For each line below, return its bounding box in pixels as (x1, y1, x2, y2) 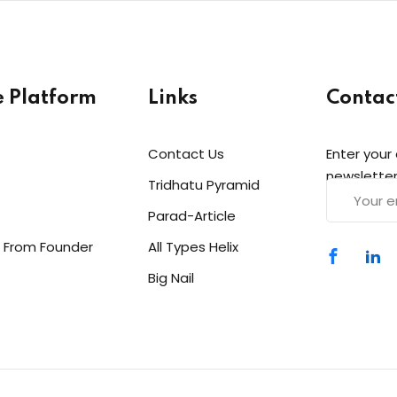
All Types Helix (148, 237, 238, 256)
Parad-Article (148, 206, 236, 225)
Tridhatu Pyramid (148, 175, 260, 194)
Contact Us (148, 144, 224, 163)
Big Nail (148, 269, 194, 287)
